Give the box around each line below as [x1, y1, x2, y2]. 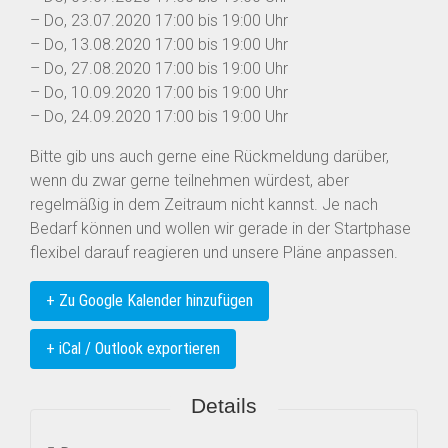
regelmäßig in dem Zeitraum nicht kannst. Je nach [30, 195, 378, 215]
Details [191, 394, 257, 418]
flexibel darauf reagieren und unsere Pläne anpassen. [30, 243, 398, 263]
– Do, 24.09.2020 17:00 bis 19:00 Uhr [30, 107, 288, 127]
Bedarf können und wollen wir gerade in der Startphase [30, 219, 411, 239]
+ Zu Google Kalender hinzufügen [46, 291, 253, 311]
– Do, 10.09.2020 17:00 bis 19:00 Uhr [30, 83, 288, 103]
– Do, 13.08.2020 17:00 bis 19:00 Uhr [30, 35, 288, 55]
